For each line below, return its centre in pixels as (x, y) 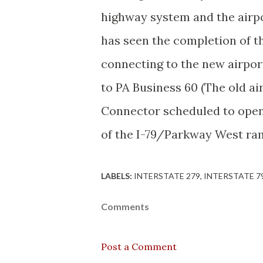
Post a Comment (139, 247)
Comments (125, 206)
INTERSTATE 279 (167, 176)
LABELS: (117, 176)
